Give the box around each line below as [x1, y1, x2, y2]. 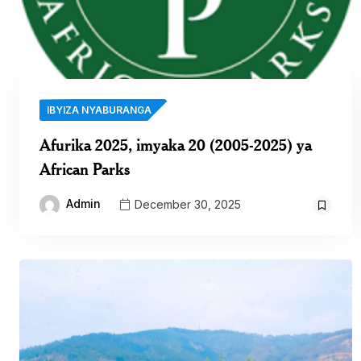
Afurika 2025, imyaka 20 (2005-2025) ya [39, 135, 312, 156]
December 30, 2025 [131, 197, 241, 211]
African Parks [39, 159, 130, 180]
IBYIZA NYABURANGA [47, 104, 151, 117]
